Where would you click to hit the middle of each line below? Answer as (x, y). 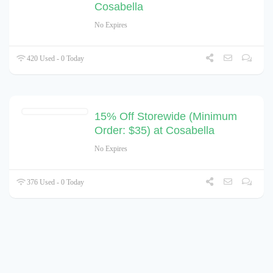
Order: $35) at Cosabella (154, 130)
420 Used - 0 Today (55, 58)
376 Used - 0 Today (55, 182)
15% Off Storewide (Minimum (166, 116)
